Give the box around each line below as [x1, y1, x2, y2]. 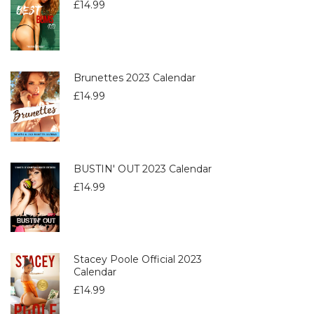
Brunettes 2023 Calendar [74, 71, 196, 84]
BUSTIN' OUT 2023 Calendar [74, 162, 212, 175]
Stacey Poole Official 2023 [74, 253, 202, 266]
